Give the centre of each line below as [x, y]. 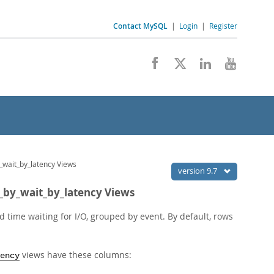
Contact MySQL [140, 26]
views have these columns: [76, 255]
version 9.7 [198, 171]
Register [223, 26]
